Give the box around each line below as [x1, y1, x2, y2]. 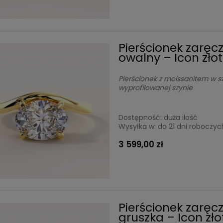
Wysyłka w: [118, 121, 156, 132]
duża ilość [164, 112, 198, 123]
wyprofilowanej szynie [118, 83, 193, 93]
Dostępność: [118, 112, 162, 123]
